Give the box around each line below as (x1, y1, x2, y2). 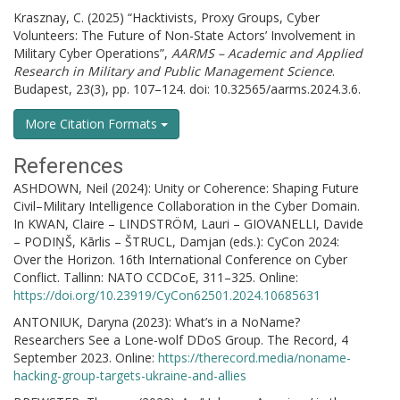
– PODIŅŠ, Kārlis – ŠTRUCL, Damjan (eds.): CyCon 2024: (13, 233, 339, 250)
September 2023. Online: (13, 349, 158, 366)
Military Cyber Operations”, (13, 45, 171, 62)
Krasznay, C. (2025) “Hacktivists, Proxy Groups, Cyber (13, 9, 320, 26)
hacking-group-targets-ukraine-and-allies (13, 367, 246, 384)
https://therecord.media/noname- (158, 349, 351, 366)
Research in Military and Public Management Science (13, 62, 332, 79)
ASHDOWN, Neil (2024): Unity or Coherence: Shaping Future (13, 179, 359, 196)
